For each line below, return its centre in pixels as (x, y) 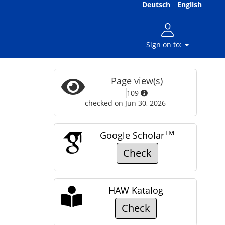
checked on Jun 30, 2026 (125, 103)
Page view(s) (137, 81)
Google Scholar (132, 135)
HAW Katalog (136, 190)
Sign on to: (165, 44)
